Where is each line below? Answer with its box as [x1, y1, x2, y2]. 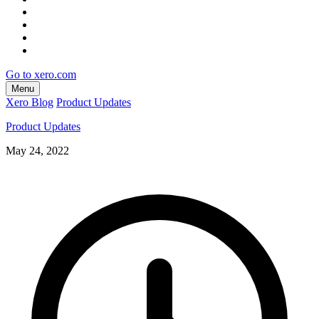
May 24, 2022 [6, 144, 69, 157]
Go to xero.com [6, 68, 76, 80]
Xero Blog [6, 95, 53, 108]
